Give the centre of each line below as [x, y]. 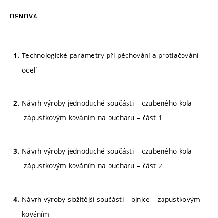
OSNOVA [24, 16]
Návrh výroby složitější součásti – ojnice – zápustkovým [111, 199]
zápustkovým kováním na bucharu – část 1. [93, 118]
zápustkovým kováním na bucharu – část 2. [93, 166]
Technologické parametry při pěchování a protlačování [110, 55]
